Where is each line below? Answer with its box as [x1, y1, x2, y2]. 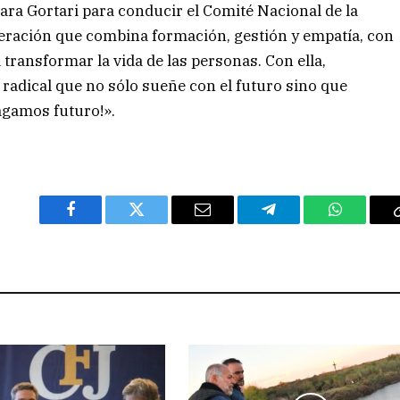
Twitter [135, 214, 182, 231]
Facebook [69, 214, 132, 231]
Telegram [267, 214, 329, 231]
